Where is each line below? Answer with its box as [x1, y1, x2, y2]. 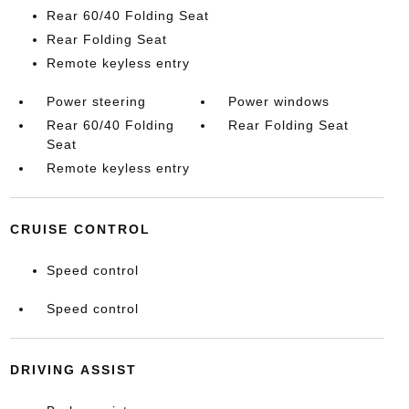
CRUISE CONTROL [9, 222, 151, 237]
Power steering [46, 94, 146, 110]
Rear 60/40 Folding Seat [46, 8, 209, 24]
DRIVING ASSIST [9, 362, 137, 378]
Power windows [228, 94, 330, 110]
